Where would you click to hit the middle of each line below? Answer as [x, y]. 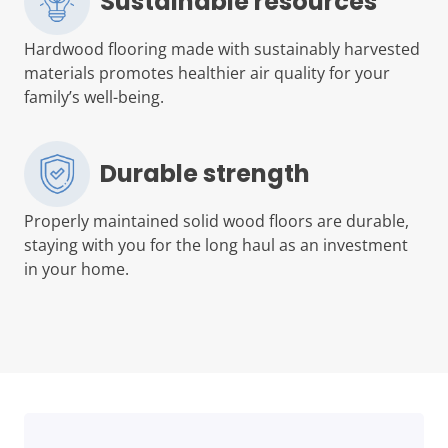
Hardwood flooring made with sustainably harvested [222, 49]
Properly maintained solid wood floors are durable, [216, 221]
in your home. [76, 269]
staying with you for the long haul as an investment [216, 245]
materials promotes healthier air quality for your [207, 73]
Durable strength [205, 174]
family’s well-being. [94, 97]
